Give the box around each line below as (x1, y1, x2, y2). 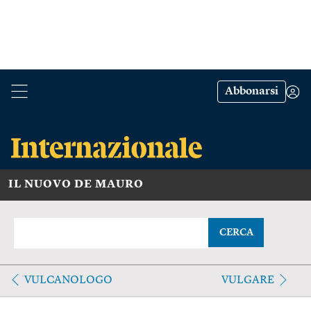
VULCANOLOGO (24, 274, 112, 286)
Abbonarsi (225, 86, 278, 97)
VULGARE (221, 274, 274, 286)
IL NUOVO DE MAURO (8, 178, 144, 190)
